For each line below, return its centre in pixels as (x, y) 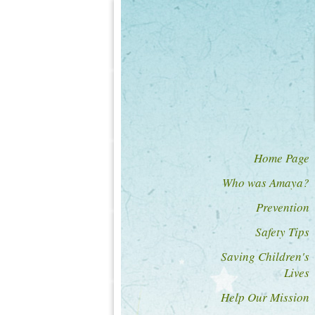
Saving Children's (265, 256)
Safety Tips (282, 232)
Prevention (283, 207)
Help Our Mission (265, 297)
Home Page (282, 158)
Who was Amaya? (266, 182)
